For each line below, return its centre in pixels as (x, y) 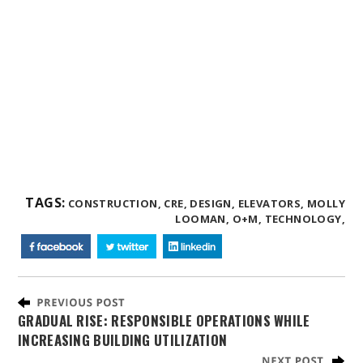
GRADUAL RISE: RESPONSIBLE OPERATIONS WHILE (164, 320)
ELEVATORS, (271, 203)
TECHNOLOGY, (305, 218)
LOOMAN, (203, 218)
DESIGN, (213, 203)
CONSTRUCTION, (114, 203)
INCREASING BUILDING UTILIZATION (123, 340)
